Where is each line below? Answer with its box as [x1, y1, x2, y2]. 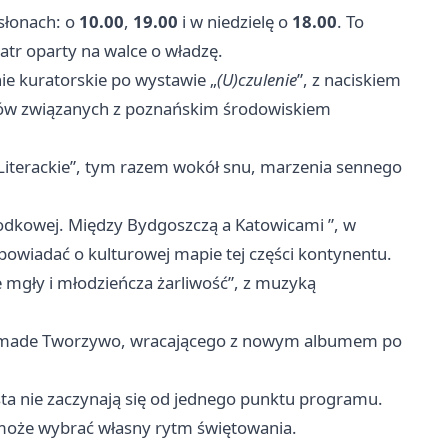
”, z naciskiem [297, 67, 401, 91]
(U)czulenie [217, 67, 297, 91]
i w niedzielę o [178, 9, 292, 33]
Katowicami [235, 212, 324, 236]
